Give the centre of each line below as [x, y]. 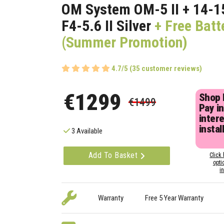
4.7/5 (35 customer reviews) [157, 69]
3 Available [86, 131]
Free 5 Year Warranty [174, 198]
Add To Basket [114, 155]
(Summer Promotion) [125, 42]
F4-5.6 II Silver [106, 26]
